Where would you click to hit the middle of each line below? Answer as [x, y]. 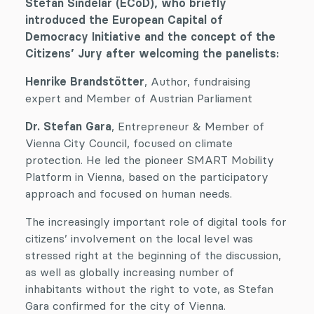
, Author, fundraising [197, 81]
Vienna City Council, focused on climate [129, 143]
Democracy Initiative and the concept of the [150, 36]
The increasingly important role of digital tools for [156, 221]
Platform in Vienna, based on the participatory [147, 177]
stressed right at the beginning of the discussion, [153, 255]
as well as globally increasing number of [130, 272]
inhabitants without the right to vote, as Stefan [149, 289]
